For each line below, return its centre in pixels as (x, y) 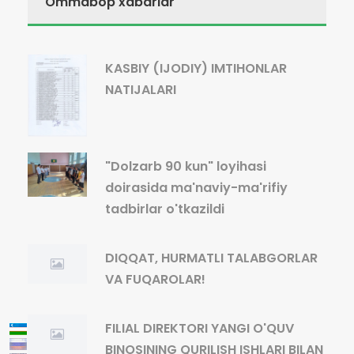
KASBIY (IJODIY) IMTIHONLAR (196, 68)
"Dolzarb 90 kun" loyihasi (186, 166)
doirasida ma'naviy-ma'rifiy (196, 187)
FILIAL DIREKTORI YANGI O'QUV (200, 328)
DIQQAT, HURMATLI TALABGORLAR (211, 258)
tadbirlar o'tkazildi (165, 209)
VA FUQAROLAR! (155, 279)
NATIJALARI (141, 90)
